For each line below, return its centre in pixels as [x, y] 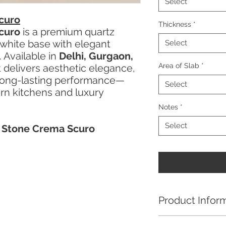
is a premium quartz [69, 32]
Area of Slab [179, 66]
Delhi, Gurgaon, [96, 56]
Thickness [175, 24]
